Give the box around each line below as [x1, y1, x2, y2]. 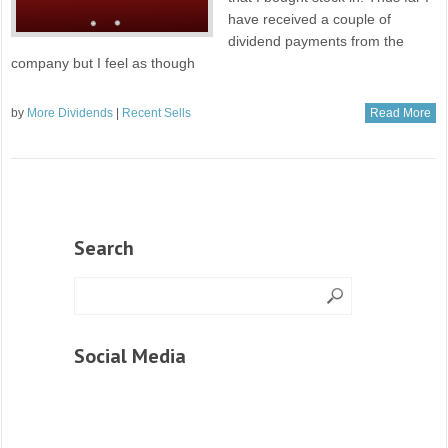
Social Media [74, 343, 186, 370]
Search [74, 235, 134, 262]
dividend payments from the [228, 33, 405, 50]
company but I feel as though [11, 55, 196, 72]
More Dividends [27, 106, 114, 121]
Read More [369, 106, 431, 121]
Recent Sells [122, 106, 192, 121]
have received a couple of [228, 11, 392, 28]
